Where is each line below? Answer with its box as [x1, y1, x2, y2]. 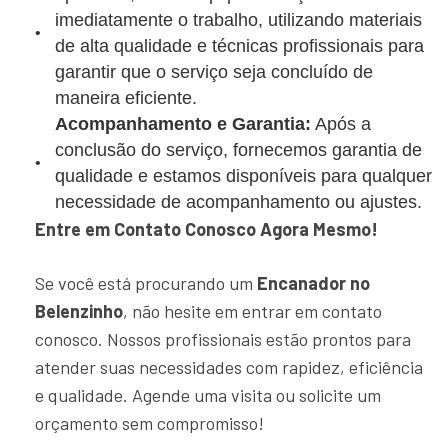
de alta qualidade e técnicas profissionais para [55, 36, 424, 56]
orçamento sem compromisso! [35, 412, 264, 434]
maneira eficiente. [55, 88, 197, 108]
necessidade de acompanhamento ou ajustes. [55, 192, 422, 212]
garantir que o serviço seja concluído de [55, 62, 373, 82]
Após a [311, 114, 371, 134]
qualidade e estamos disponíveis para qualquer [55, 166, 432, 186]
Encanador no [257, 272, 370, 294]
